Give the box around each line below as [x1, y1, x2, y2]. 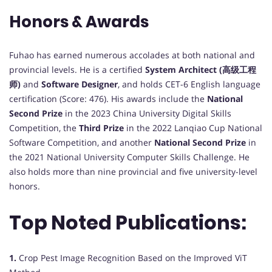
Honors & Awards [9, 11, 152, 33]
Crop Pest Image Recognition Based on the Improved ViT [16, 252, 247, 264]
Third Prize [79, 122, 124, 134]
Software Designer [41, 78, 118, 90]
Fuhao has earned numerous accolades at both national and [9, 49, 255, 61]
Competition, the [9, 122, 79, 134]
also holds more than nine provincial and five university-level [9, 166, 257, 178]
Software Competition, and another [9, 137, 154, 149]
